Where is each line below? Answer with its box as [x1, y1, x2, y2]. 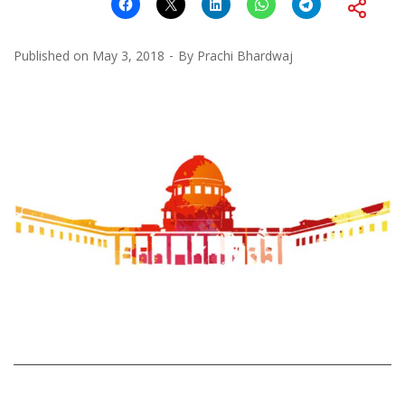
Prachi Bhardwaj [197, 46, 293, 64]
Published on [14, 46, 92, 64]
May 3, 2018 [92, 46, 165, 64]
